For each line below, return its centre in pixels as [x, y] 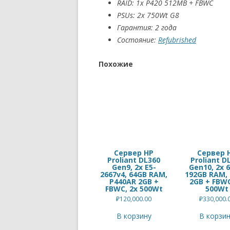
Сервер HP [134, 152]
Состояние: [138, 40]
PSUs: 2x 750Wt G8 [148, 15]
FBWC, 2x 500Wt [134, 188]
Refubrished [177, 40]
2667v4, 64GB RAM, [134, 174]
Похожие [116, 64]
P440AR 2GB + [134, 181]
